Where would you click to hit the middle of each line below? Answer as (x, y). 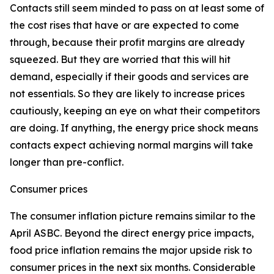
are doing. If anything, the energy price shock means (134, 128)
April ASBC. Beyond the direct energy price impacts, (132, 233)
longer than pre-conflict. (67, 162)
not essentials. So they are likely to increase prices (127, 94)
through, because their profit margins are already (127, 42)
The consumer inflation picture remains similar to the (133, 216)
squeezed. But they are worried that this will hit (120, 59)
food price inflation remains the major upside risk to (131, 250)
